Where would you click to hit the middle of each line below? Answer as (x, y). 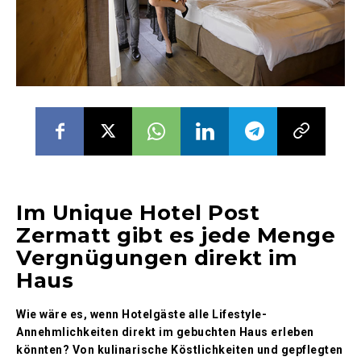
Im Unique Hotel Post (138, 212)
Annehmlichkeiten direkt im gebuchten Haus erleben (165, 332)
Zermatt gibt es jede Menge (176, 235)
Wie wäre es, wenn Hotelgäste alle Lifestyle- (141, 314)
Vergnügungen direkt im (157, 257)
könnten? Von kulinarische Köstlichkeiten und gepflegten (180, 349)
